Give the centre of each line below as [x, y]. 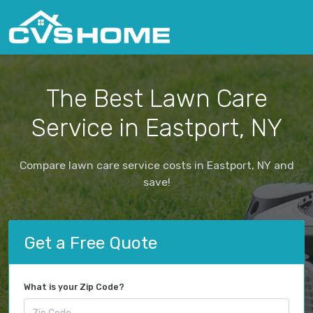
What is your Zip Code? [74, 287]
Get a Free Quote [90, 242]
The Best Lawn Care [156, 98]
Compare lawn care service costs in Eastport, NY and [156, 165]
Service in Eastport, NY [156, 128]
